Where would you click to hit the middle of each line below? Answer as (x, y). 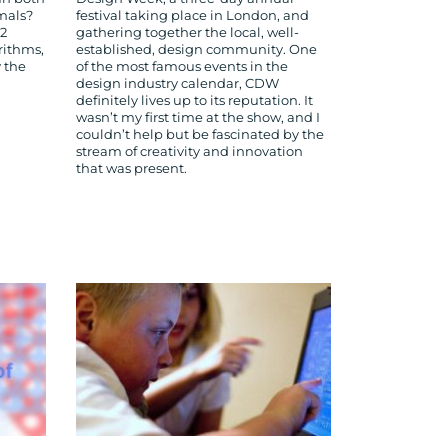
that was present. (131, 169)
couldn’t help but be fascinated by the (200, 135)
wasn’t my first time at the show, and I (198, 118)
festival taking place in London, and (192, 16)
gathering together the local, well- (187, 33)
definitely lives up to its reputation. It (194, 101)
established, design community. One (196, 50)
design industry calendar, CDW (177, 84)
